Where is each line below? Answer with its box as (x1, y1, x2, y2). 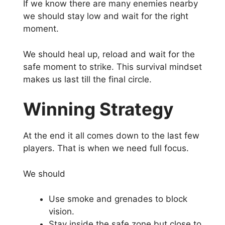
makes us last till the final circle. (23, 74, 152, 84)
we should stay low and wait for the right (23, 11, 188, 22)
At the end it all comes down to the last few (23, 131, 199, 141)
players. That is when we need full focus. (23, 143, 189, 154)
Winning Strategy (23, 98, 174, 120)
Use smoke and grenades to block (49, 194, 187, 204)
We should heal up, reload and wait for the (23, 49, 195, 59)
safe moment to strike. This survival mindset (23, 61, 202, 72)
